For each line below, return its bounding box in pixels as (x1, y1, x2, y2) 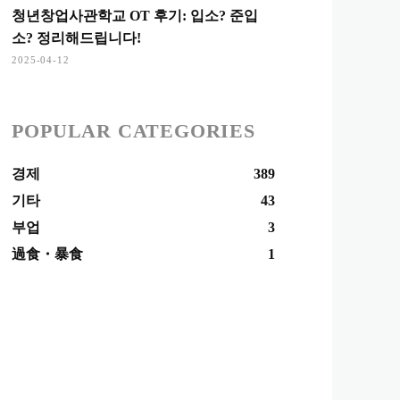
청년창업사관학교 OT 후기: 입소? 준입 (12, 8, 259, 23)
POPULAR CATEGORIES (12, 120, 255, 142)
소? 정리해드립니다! (12, 30, 142, 46)
